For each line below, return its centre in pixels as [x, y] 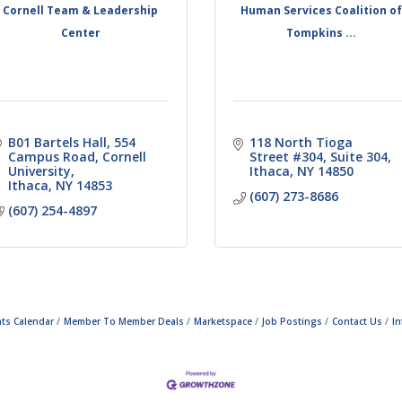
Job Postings [292, 321]
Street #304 [286, 156]
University [39, 170]
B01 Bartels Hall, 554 [71, 142]
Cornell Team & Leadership [81, 11]
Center [80, 33]
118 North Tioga [301, 142]
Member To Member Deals [124, 321]
